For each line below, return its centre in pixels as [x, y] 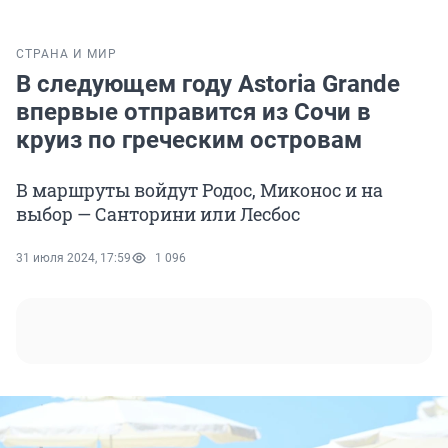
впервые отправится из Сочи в [193, 112]
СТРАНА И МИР [66, 54]
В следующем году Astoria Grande [208, 84]
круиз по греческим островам [189, 140]
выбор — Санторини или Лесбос [158, 214]
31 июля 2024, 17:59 [73, 258]
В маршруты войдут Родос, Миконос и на [199, 190]
